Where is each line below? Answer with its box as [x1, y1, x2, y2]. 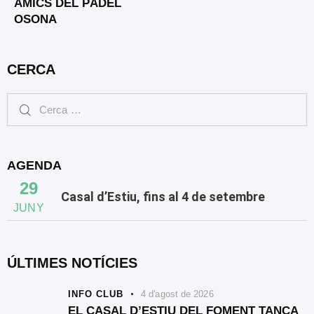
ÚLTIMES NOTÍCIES [7, 255, 137, 271]
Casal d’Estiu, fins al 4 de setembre [60, 189, 265, 205]
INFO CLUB [68, 289, 123, 300]
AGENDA [7, 158, 62, 173]
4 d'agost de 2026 [141, 289, 214, 300]
